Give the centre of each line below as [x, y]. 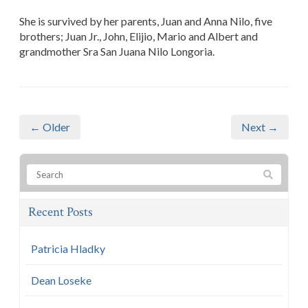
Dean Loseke [61, 280]
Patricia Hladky [68, 248]
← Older [50, 126]
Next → [260, 126]
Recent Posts [60, 212]
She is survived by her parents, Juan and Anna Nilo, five [146, 21]
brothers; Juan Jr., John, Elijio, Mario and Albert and [139, 36]
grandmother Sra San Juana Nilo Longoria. [117, 51]
